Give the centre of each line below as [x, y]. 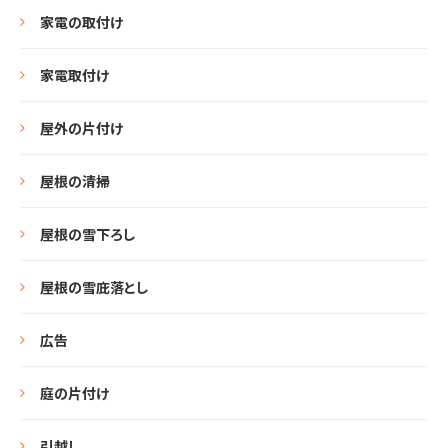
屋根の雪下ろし [87, 234]
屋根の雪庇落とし [94, 287]
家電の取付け [81, 22]
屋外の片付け [81, 128]
